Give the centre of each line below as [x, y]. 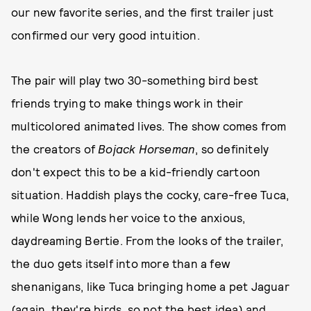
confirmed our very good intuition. [106, 35]
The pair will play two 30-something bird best [135, 80]
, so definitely [232, 149]
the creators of [55, 149]
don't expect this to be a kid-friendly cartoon [136, 171]
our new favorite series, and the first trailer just [143, 12]
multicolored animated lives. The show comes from [149, 126]
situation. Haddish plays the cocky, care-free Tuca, [150, 194]
